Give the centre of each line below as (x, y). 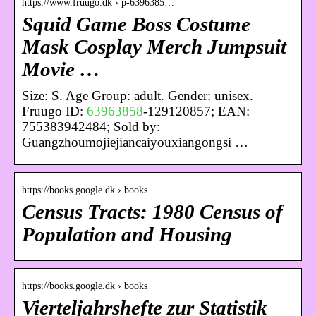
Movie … (61, 69)
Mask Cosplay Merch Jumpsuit (154, 47)
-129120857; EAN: (196, 111)
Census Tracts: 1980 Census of (152, 212)
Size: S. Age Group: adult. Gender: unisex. (138, 95)
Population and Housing (127, 234)
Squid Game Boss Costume (136, 24)
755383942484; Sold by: (91, 126)
